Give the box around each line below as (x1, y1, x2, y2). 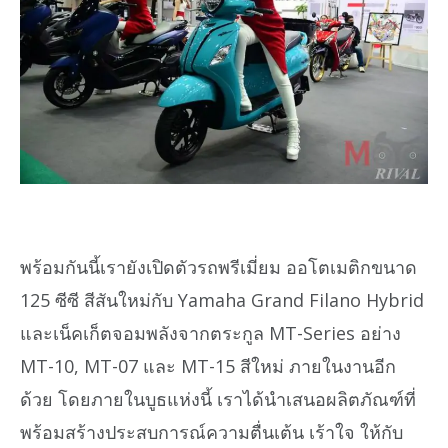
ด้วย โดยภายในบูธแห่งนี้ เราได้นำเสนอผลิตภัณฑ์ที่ (20, 386, 416, 411)
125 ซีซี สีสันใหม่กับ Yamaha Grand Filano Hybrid (20, 287, 424, 312)
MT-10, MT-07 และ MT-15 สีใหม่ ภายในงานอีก (20, 353, 396, 378)
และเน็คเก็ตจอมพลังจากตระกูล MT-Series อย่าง (20, 320, 401, 345)
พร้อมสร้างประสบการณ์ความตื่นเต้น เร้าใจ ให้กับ (20, 419, 403, 444)
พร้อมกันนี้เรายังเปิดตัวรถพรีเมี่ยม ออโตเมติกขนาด (20, 254, 417, 279)
